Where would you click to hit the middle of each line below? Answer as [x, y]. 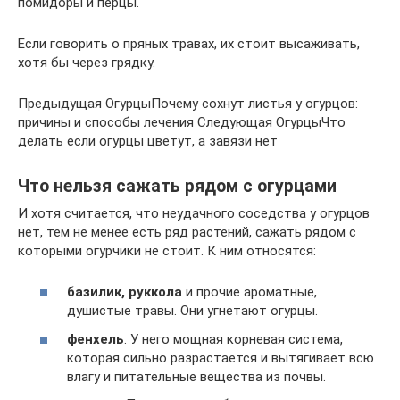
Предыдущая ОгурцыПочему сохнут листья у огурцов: [188, 103]
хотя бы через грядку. [87, 62]
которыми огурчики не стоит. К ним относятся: [167, 250]
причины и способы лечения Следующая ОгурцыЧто [182, 122]
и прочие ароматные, [250, 292]
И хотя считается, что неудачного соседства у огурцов [194, 213]
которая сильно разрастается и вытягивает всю [221, 358]
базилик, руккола [125, 292]
